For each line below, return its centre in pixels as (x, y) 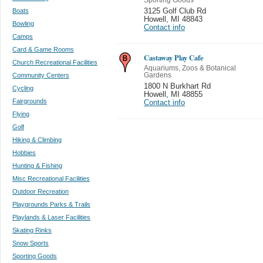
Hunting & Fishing (37, 165)
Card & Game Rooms (43, 49)
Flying (21, 114)
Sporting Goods (35, 256)
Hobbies (24, 152)
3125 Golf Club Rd (175, 11)
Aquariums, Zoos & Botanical (190, 68)
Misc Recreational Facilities (51, 178)
